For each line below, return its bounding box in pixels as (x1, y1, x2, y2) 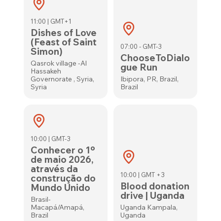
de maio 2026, (31, 153, 94, 165)
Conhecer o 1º (31, 144, 96, 156)
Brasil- (31, 195, 51, 204)
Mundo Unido (31, 182, 91, 193)
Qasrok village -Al (31, 59, 87, 68)
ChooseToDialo (120, 52, 190, 64)
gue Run (120, 61, 157, 73)
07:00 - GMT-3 (120, 42, 162, 50)
